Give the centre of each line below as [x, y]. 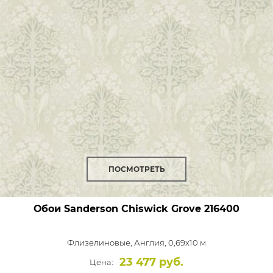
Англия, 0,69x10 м [170, 243]
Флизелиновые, [101, 243]
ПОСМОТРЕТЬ [136, 169]
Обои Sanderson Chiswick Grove [117, 209]
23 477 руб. [151, 262]
